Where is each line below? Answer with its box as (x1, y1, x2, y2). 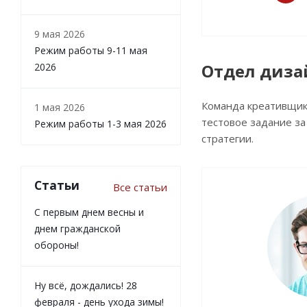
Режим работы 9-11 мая (34, 44, 147, 58)
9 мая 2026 (34, 27, 85, 41)
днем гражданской (34, 222, 121, 236)
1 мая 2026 (34, 101, 85, 114)
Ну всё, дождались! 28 (34, 279, 137, 293)
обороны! (34, 238, 79, 252)
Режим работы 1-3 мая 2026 (34, 117, 167, 131)
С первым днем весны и (34, 206, 144, 219)
